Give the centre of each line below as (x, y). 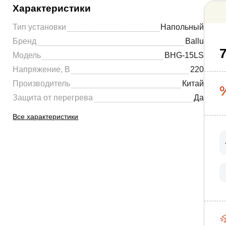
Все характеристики (46, 117)
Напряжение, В (42, 69)
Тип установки (40, 27)
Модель (27, 55)
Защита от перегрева (53, 98)
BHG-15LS (184, 55)
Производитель (42, 83)
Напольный (182, 27)
